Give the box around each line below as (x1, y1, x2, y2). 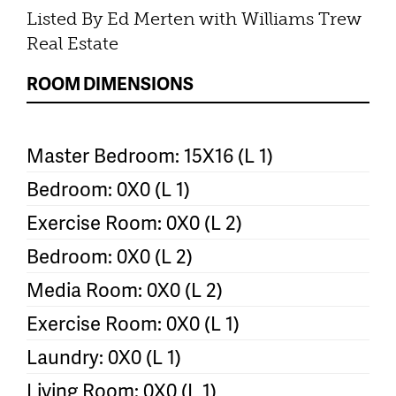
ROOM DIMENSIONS (27, 70, 194, 95)
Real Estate (27, 32, 118, 54)
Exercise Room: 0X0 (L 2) (27, 208, 242, 236)
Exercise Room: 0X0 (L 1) (27, 308, 240, 337)
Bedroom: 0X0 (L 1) (27, 174, 190, 202)
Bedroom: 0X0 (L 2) (27, 241, 193, 270)
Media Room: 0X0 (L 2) (27, 275, 223, 303)
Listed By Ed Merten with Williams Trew (27, 7, 362, 29)
